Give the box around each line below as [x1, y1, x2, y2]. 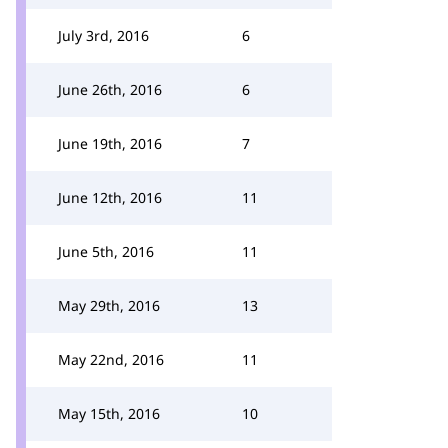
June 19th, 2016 [58, 134, 162, 153]
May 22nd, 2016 [58, 350, 164, 369]
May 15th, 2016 [58, 404, 160, 423]
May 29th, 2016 [58, 296, 160, 315]
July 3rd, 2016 [58, 26, 149, 45]
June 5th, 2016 [58, 242, 154, 261]
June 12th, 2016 [58, 188, 162, 207]
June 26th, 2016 [58, 80, 162, 99]
